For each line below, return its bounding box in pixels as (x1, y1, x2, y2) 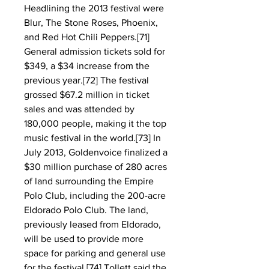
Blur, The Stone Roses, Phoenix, (24, 17, 158, 28)
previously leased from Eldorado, (24, 219, 161, 229)
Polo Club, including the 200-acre (24, 190, 166, 201)
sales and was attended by (24, 104, 134, 114)
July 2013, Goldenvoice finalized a (24, 147, 168, 157)
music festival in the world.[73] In (24, 133, 161, 143)
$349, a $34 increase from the (24, 61, 150, 71)
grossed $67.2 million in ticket (24, 89, 150, 100)
